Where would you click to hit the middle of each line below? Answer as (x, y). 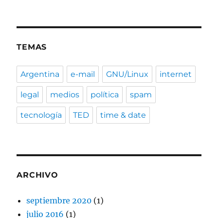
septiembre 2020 (59, 201)
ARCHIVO (37, 175)
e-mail (83, 74)
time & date (123, 115)
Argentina (40, 74)
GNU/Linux (127, 74)
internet (176, 74)
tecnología (41, 115)
